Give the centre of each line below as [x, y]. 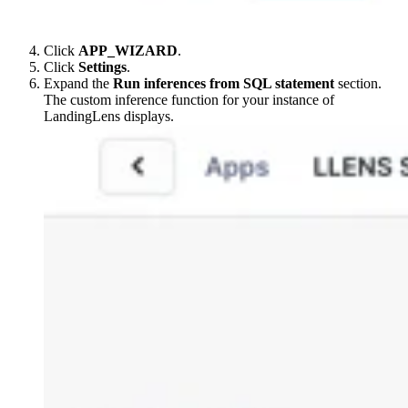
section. [358, 84]
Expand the [78, 84]
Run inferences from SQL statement [224, 84]
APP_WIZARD [128, 51]
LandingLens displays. [109, 117]
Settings [102, 67]
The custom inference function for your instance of [189, 100]
